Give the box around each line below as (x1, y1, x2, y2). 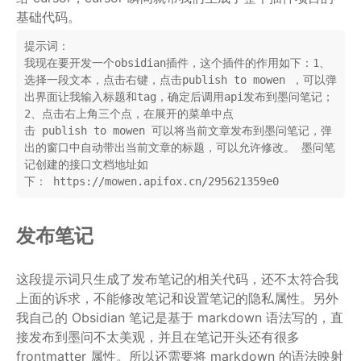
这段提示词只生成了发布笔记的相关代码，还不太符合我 (16, 270, 338, 287)
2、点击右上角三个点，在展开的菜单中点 (24, 106, 234, 120)
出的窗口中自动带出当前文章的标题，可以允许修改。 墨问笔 (24, 140, 335, 154)
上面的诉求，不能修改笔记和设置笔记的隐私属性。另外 (16, 289, 338, 306)
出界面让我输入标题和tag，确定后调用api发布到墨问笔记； (24, 89, 334, 103)
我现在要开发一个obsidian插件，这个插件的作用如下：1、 (24, 56, 330, 69)
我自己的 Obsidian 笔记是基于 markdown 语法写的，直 (16, 309, 343, 326)
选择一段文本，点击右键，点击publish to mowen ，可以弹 (24, 73, 337, 86)
